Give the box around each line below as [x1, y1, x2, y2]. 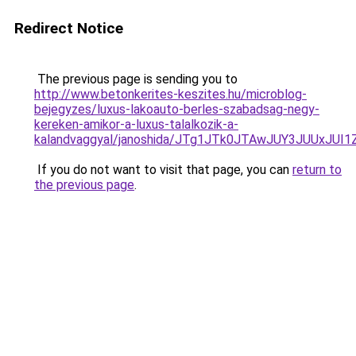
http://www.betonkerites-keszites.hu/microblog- [34, 87, 307, 102]
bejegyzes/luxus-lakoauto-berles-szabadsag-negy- [34, 102, 319, 117]
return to [292, 162, 342, 177]
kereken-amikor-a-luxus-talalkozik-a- [34, 117, 238, 132]
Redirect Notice [14, 19, 123, 37]
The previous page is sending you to [34, 72, 238, 87]
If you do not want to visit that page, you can [34, 162, 292, 177]
